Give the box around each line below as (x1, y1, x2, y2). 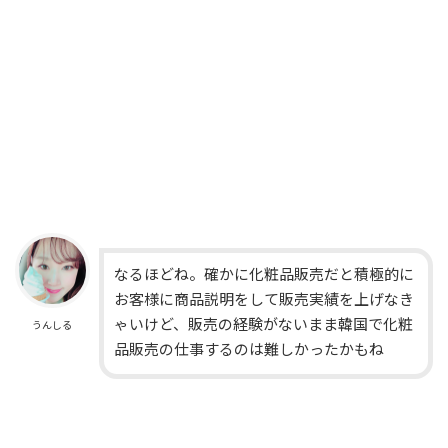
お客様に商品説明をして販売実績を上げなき (113, 292, 414, 309)
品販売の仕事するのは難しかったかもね (113, 342, 384, 359)
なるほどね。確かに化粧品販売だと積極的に (113, 267, 414, 284)
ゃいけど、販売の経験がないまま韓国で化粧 (113, 317, 413, 334)
